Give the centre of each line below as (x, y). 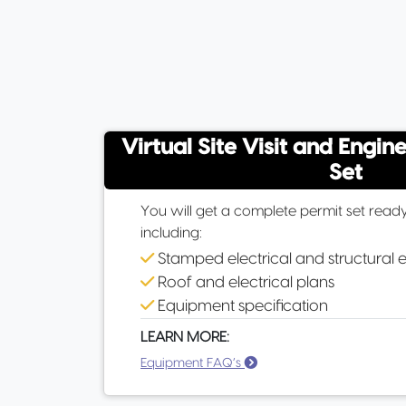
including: (171, 233)
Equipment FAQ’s (193, 363)
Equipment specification (241, 306)
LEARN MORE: (185, 337)
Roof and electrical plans (244, 282)
